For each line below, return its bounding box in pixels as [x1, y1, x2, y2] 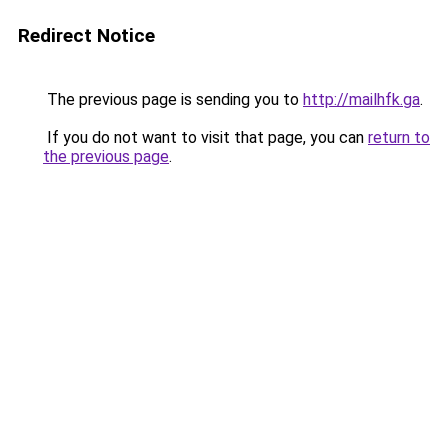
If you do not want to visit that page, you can [43, 128, 368, 147]
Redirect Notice [18, 24, 155, 47]
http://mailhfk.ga [303, 90, 420, 109]
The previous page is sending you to [43, 90, 303, 109]
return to [368, 128, 430, 147]
